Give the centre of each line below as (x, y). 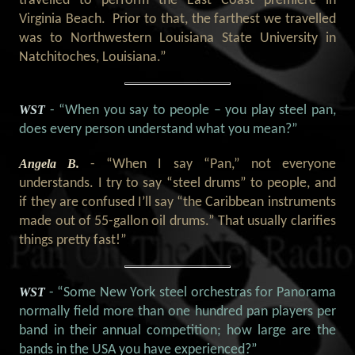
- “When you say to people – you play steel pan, (193, 110)
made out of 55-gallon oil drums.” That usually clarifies (177, 221)
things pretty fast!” (73, 240)
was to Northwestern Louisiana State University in (177, 39)
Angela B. (55, 163)
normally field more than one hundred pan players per (177, 312)
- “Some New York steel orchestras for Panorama (192, 293)
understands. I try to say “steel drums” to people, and (177, 183)
